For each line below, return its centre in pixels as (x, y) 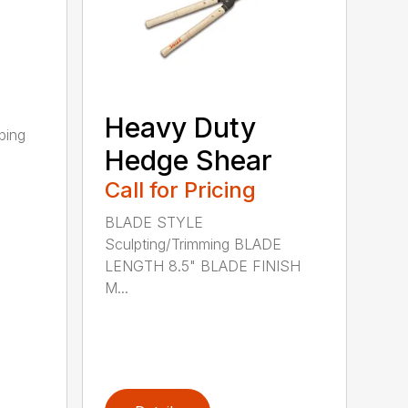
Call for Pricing (181, 189)
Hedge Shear (189, 160)
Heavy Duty (181, 127)
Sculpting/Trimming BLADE (194, 244)
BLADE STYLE (154, 222)
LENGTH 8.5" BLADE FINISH (203, 265)
